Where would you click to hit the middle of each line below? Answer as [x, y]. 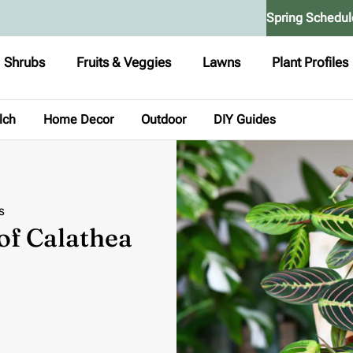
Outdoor [163, 119]
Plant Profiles [310, 62]
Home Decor [78, 119]
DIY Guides [245, 119]
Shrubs [25, 62]
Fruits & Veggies [124, 62]
